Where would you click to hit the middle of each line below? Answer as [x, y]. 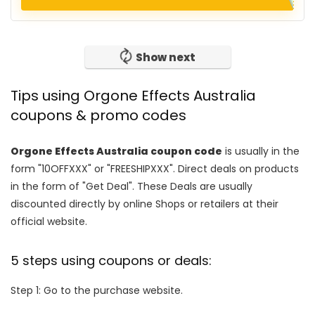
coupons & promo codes [98, 115]
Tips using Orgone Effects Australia [133, 96]
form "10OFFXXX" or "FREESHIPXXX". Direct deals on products [155, 169]
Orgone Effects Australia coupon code [116, 151]
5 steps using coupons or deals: [111, 261]
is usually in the [261, 151]
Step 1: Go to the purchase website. [97, 290]
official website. [49, 221]
